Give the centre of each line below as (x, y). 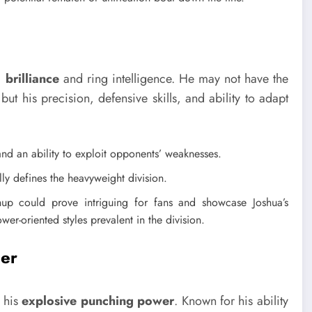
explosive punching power (98, 301)
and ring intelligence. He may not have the (173, 78)
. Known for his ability (231, 301)
